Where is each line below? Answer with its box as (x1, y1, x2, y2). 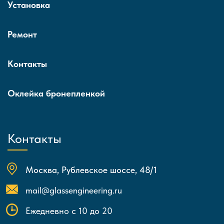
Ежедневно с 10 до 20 (25, 205, 112, 216)
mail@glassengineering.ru (25, 185, 122, 196)
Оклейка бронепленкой (7, 88, 105, 99)
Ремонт (7, 29, 37, 40)
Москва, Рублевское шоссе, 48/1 (25, 164, 157, 175)
